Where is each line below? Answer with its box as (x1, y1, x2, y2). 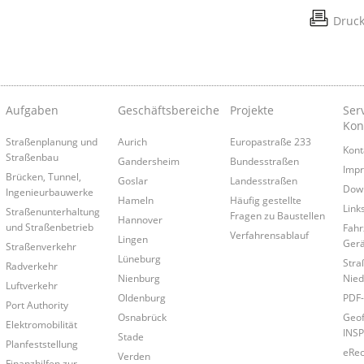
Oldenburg (117, 291, 166, 305)
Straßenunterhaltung (5, 205, 100, 219)
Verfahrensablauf (230, 228, 310, 242)
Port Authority (5, 298, 68, 312)
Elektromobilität (5, 318, 77, 331)
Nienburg (117, 271, 160, 285)
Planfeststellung (5, 337, 78, 351)
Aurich (117, 135, 147, 149)
